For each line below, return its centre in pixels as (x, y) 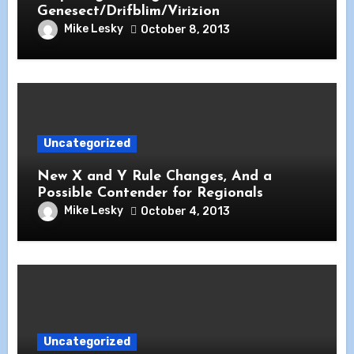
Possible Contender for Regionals (151, 194)
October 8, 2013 (186, 29)
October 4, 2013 (186, 211)
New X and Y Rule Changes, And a (155, 177)
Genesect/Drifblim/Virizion (129, 12)
